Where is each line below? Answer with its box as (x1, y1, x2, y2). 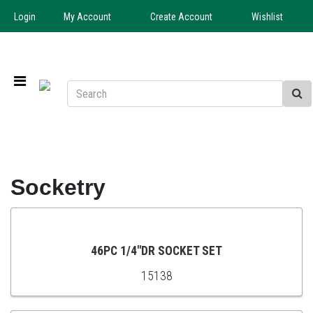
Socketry (10, 175, 105, 201)
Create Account (150, 11, 212, 22)
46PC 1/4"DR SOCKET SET (91, 244, 222, 259)
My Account (64, 11, 111, 22)
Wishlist (252, 11, 283, 22)
